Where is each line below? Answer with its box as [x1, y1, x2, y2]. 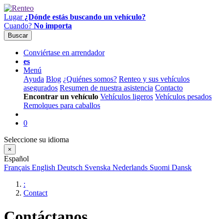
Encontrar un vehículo [23, 92, 98, 101]
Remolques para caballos [23, 101, 100, 109]
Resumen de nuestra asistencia [60, 84, 153, 92]
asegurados [23, 84, 58, 92]
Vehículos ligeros [100, 92, 153, 101]
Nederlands [112, 163, 150, 172]
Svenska [85, 163, 112, 172]
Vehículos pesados [155, 92, 212, 101]
